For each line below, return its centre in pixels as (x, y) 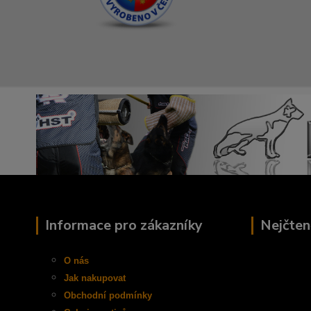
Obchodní (86, 295)
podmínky (131, 295)
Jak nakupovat (95, 278)
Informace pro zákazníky (124, 225)
